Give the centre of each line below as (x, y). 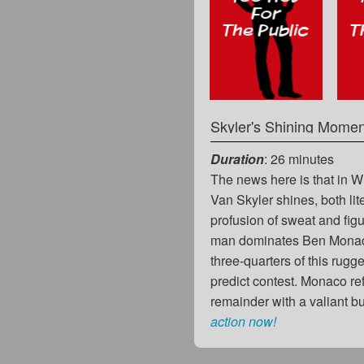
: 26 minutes (299, 158)
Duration (238, 158)
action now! (244, 321)
